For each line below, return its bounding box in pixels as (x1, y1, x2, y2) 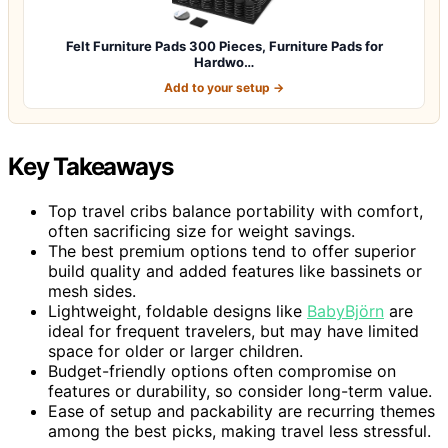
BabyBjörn (307, 300, 384, 321)
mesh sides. (48, 280, 136, 301)
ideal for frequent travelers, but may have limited (48, 320, 419, 341)
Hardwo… (194, 53, 254, 70)
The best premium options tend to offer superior (48, 240, 416, 261)
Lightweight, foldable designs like (48, 300, 307, 321)
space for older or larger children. (48, 340, 303, 361)
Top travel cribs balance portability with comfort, (48, 200, 423, 221)
